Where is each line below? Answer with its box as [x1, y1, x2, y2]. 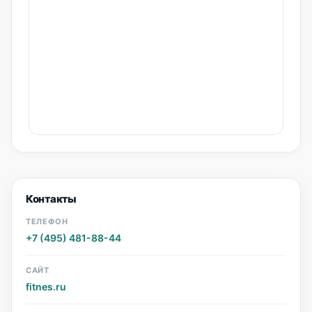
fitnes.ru [26, 281, 66, 292]
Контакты [26, 192, 77, 205]
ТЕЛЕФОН [26, 217, 68, 226]
